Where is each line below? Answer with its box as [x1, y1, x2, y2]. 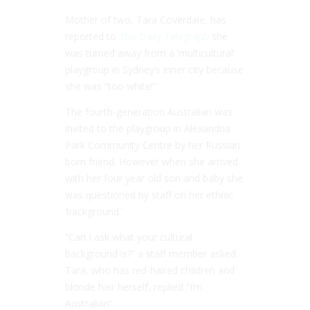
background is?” [65, 247, 135, 261]
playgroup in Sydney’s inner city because [65, 63, 244, 77]
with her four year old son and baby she [65, 172, 243, 185]
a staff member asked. [135, 247, 238, 261]
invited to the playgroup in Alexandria [65, 122, 230, 136]
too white [108, 80, 151, 93]
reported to [65, 30, 119, 44]
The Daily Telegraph [119, 30, 209, 44]
